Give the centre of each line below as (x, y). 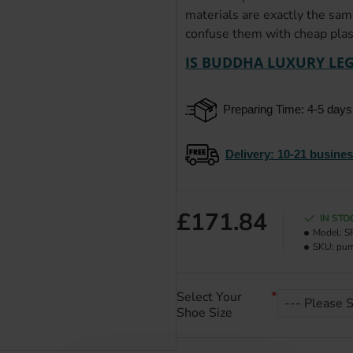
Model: (327, 233)
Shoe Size (204, 313)
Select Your (209, 297)
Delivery (247, 154)
